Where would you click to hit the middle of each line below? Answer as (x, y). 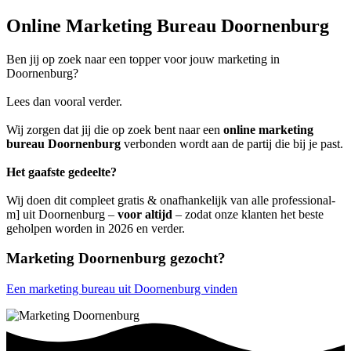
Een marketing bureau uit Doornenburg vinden (122, 289)
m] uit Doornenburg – (62, 214)
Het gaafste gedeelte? (62, 172)
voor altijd (145, 214)
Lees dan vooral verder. (64, 101)
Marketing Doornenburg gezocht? (116, 259)
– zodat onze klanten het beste (248, 214)
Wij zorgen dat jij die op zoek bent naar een (115, 129)
